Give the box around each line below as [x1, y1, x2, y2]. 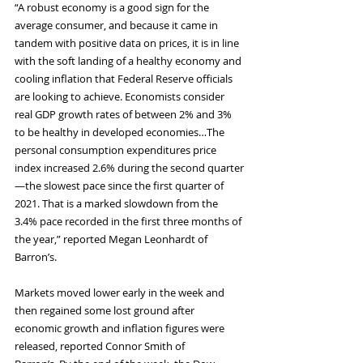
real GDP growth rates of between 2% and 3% [15, 107, 234, 122]
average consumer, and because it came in [15, 18, 220, 33]
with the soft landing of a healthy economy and [15, 53, 244, 69]
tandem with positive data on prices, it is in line [15, 36, 241, 51]
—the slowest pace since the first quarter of [15, 178, 226, 194]
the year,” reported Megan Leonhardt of [15, 232, 210, 247]
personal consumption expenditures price [15, 143, 219, 158]
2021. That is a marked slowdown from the [15, 196, 220, 211]
